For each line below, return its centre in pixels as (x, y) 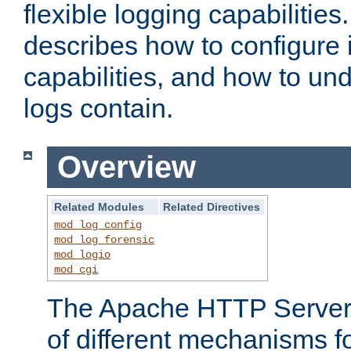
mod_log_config (98, 224)
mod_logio (83, 254)
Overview (126, 167)
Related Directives (212, 206)
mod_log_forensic (105, 239)
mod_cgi (76, 269)
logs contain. (98, 109)
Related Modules (100, 206)
